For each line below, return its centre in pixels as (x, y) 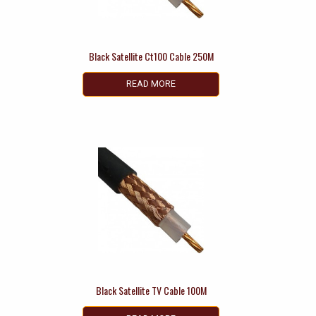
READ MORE (151, 84)
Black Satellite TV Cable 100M (151, 291)
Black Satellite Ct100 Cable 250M (151, 56)
